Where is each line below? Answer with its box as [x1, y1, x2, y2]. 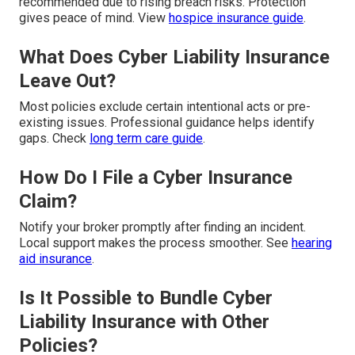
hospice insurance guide [169, 10, 303, 26]
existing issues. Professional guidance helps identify [19, 115, 315, 131]
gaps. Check [19, 131, 90, 147]
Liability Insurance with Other [19, 311, 269, 334]
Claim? [19, 190, 77, 213]
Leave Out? [19, 70, 116, 93]
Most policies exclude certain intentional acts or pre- [19, 99, 311, 115]
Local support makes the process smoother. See [19, 235, 292, 251]
